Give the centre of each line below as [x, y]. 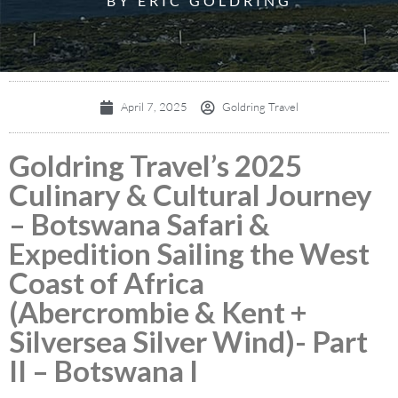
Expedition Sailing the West [189, 253]
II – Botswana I [103, 370]
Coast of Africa [107, 283]
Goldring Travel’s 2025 [155, 165]
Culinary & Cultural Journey [191, 195]
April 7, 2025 [154, 107]
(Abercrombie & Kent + [158, 312]
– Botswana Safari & [139, 224]
